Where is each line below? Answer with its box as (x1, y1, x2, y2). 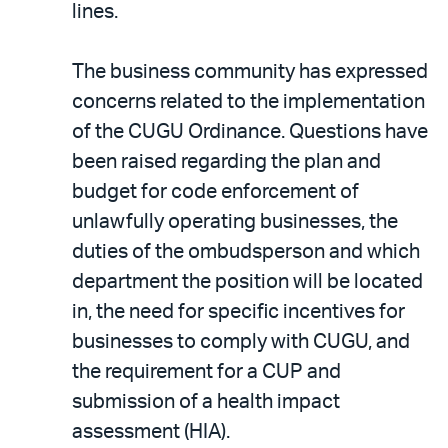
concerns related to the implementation (72, 91, 425, 112)
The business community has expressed (72, 61, 428, 82)
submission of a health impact (72, 391, 340, 412)
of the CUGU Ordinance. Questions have (72, 121, 428, 142)
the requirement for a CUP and (72, 361, 341, 382)
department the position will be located (72, 271, 423, 292)
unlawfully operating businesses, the (72, 211, 398, 232)
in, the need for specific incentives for (72, 301, 405, 322)
